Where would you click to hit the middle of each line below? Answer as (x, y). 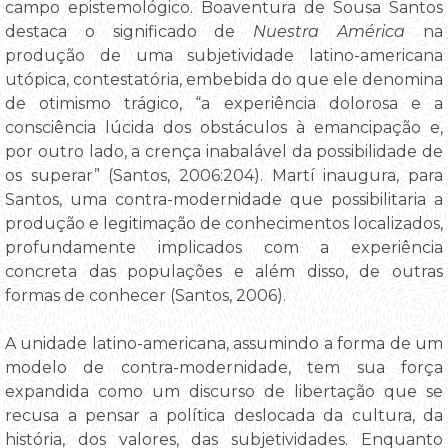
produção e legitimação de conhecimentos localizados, (224, 224)
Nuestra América (329, 32)
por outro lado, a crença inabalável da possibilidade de (224, 152)
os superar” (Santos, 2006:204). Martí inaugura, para (224, 176)
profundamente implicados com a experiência (224, 248)
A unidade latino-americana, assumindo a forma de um (224, 344)
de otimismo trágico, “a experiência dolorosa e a (224, 104)
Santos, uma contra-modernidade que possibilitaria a (224, 200)
